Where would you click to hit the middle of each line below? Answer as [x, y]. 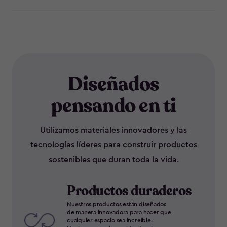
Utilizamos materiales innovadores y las [113, 130]
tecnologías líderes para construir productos [113, 145]
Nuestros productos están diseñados [117, 204]
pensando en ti [113, 106]
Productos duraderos [129, 191]
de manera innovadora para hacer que [119, 212]
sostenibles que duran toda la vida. [113, 160]
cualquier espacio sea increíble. [110, 220]
